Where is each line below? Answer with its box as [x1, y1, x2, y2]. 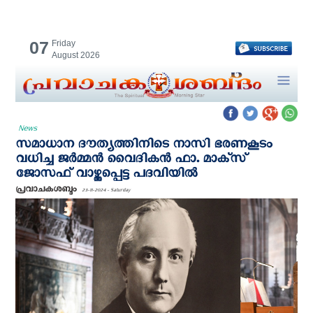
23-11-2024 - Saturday [82, 187, 131, 196]
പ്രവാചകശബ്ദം [15, 184, 79, 199]
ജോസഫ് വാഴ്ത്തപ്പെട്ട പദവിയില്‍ [15, 166, 197, 187]
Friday [51, 38, 75, 49]
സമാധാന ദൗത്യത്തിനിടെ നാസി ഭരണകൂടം [15, 137, 272, 158]
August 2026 [51, 50, 100, 61]
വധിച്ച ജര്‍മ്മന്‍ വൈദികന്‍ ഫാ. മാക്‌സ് [15, 152, 247, 173]
